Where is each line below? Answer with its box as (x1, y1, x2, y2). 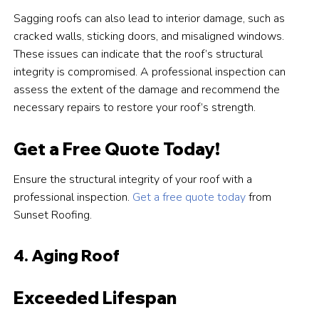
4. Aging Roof (14, 246, 120, 266)
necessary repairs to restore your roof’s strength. (14, 100, 256, 116)
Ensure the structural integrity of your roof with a (14, 172, 253, 188)
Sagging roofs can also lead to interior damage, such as (14, 11, 286, 27)
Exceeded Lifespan (14, 287, 177, 309)
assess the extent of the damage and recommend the (14, 82, 281, 98)
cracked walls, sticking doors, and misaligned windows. (14, 28, 285, 45)
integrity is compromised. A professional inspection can (14, 64, 286, 80)
